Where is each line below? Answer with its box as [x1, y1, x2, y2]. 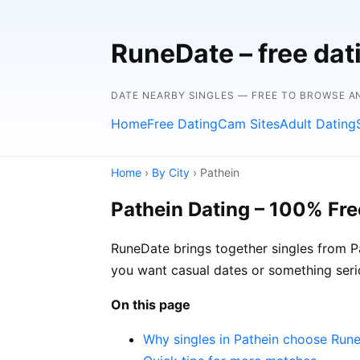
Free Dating [147, 115, 218, 132]
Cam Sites [218, 115, 280, 132]
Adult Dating [280, 115, 356, 132]
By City [152, 165, 190, 179]
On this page [111, 296, 190, 313]
